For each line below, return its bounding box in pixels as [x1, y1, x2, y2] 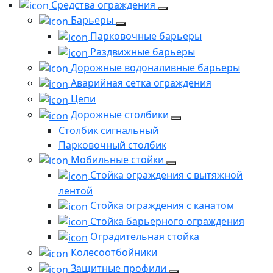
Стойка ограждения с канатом [90, 198, 234, 212]
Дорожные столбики [71, 107, 171, 121]
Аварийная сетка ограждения [71, 76, 211, 90]
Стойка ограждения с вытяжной [90, 168, 243, 182]
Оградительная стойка [90, 230, 199, 244]
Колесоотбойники [71, 246, 157, 260]
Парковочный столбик [58, 138, 166, 152]
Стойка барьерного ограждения [90, 214, 244, 228]
